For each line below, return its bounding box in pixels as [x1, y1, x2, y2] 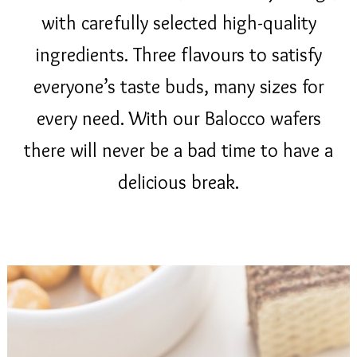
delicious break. [118, 170, 239, 194]
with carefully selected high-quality [41, 10, 316, 34]
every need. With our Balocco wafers [36, 106, 321, 130]
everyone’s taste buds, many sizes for [33, 74, 324, 98]
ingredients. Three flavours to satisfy [35, 42, 322, 66]
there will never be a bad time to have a [24, 138, 333, 162]
